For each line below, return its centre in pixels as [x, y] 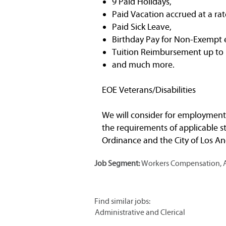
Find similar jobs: [122, 201]
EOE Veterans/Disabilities [149, 90]
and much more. [143, 64]
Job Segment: [118, 163]
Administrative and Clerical [140, 212]
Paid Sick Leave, [142, 26]
